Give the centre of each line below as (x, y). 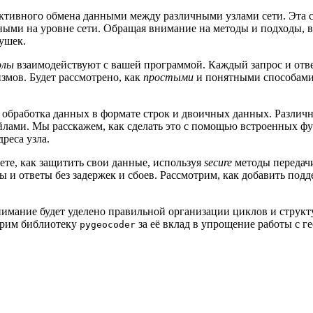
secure (218, 162)
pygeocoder (108, 224)
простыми (168, 77)
